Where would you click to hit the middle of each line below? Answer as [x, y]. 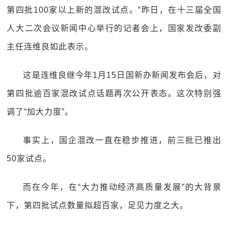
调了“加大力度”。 [40, 112]
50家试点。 [29, 159]
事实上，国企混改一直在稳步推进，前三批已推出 [122, 140]
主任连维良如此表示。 [50, 47]
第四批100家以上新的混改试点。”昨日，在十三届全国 [114, 10]
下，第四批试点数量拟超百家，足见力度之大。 [98, 205]
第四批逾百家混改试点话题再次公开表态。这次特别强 [114, 93]
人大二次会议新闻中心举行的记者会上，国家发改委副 [114, 28]
